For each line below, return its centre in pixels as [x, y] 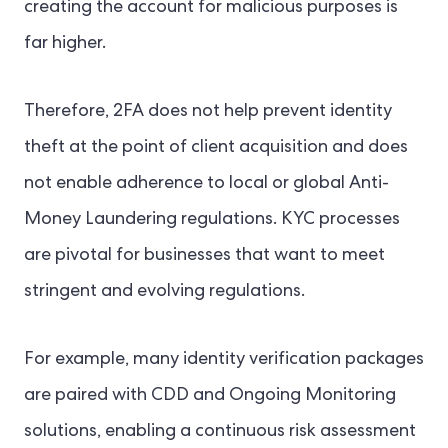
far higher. [65, 44]
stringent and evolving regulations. [164, 292]
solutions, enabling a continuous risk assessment [220, 432]
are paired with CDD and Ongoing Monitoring [210, 396]
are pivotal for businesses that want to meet [204, 256]
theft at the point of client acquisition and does [216, 148]
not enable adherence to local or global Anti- [206, 184]
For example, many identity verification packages [224, 360]
